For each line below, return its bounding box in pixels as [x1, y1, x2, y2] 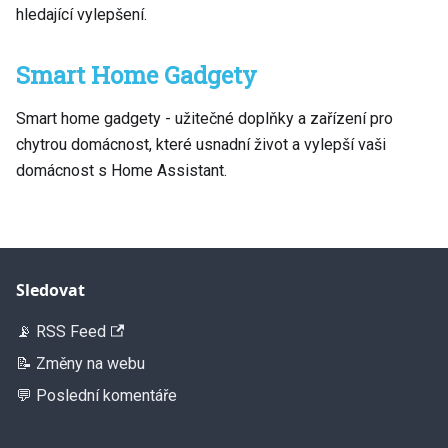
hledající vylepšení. [16, 5, 147, 24]
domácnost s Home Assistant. [16, 161, 227, 180]
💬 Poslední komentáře [16, 386, 177, 405]
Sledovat [16, 279, 85, 301]
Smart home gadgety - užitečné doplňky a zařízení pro [16, 109, 393, 128]
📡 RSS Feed [16, 322, 106, 341]
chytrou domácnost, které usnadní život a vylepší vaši [16, 135, 386, 154]
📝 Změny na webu [16, 354, 145, 373]
